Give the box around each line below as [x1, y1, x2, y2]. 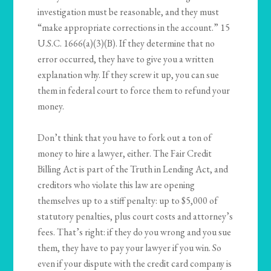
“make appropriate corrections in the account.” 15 [38, 21, 230, 34]
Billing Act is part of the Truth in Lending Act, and [38, 163, 229, 176]
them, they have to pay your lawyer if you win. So [38, 241, 222, 255]
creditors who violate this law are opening [38, 178, 195, 192]
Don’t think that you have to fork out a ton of [38, 131, 212, 145]
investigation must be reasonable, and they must [38, 5, 220, 19]
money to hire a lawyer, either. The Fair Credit [38, 147, 212, 160]
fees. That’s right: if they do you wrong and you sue [38, 226, 232, 239]
